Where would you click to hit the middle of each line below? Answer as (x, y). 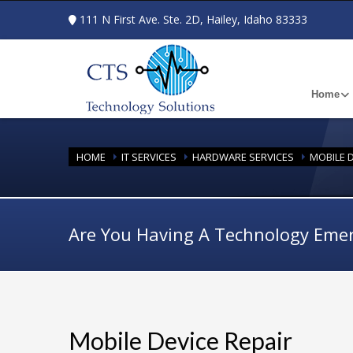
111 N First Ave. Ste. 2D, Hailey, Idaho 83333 (193, 19)
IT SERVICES (149, 157)
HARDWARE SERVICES (243, 157)
